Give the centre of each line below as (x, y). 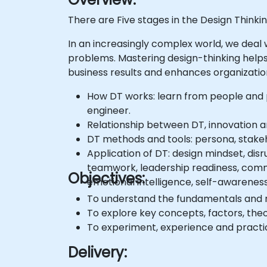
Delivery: (97, 252)
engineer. (109, 111)
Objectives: (106, 178)
